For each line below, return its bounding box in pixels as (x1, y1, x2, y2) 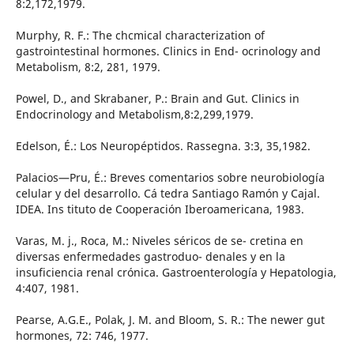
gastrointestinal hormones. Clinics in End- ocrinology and (15, 43, 321, 59)
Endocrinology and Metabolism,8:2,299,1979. (15, 107, 254, 122)
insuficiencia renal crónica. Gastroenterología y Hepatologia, (15, 265, 337, 281)
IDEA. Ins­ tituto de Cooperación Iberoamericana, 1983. (15, 201, 304, 217)
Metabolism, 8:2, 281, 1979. (15, 59, 160, 75)
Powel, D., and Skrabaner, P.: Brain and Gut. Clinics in (15, 91, 299, 107)
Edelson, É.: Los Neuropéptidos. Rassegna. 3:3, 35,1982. (15, 138, 311, 154)
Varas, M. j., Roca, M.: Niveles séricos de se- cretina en (15, 233, 303, 249)
